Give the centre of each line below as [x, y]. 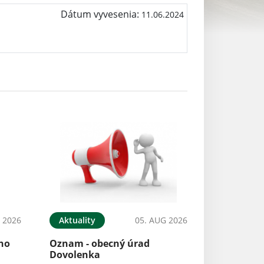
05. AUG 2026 [161, 220]
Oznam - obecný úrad [99, 243]
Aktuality [77, 220]
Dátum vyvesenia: [101, 14]
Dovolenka [75, 254]
